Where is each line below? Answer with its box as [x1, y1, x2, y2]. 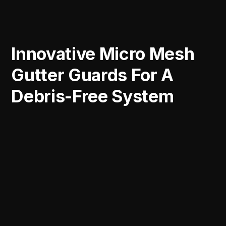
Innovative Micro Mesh [11, 43, 195, 65]
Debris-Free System [11, 86, 174, 107]
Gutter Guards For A [11, 65, 174, 86]
